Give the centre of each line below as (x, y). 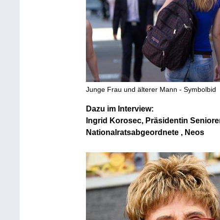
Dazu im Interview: (120, 109)
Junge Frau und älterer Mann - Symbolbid (151, 90)
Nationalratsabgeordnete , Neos (145, 133)
